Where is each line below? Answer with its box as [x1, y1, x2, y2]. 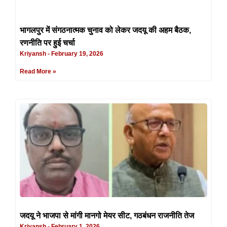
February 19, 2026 [50, 50, 103, 57]
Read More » [20, 67, 56, 75]
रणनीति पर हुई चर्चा [20, 38, 75, 47]
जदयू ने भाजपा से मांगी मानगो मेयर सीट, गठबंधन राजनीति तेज [20, 211, 194, 220]
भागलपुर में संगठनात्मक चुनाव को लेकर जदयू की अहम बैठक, [20, 25, 191, 34]
